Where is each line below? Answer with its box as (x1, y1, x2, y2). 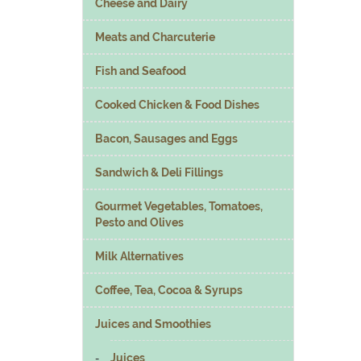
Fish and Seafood (95, 64, 186, 77)
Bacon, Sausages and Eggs (95, 131, 238, 145)
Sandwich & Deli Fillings (95, 165, 223, 179)
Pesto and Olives (95, 215, 184, 229)
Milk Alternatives (95, 249, 184, 263)
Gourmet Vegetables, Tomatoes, (95, 199, 263, 213)
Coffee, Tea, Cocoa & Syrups (95, 283, 243, 297)
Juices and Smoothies (95, 317, 211, 330)
